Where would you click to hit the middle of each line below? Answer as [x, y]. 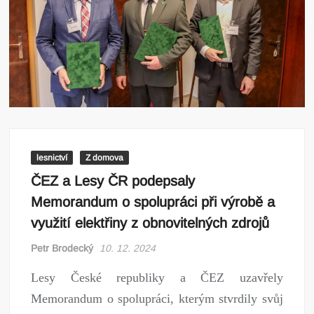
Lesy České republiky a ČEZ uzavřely [157, 278]
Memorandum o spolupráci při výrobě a [153, 202]
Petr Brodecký [62, 248]
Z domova [105, 158]
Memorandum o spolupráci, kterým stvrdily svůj [157, 299]
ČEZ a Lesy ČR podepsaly [113, 181]
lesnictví [52, 158]
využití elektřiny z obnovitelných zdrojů [150, 223]
